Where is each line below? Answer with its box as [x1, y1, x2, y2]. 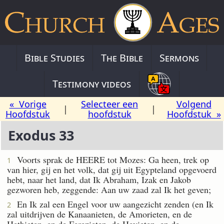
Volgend [176, 97, 211, 110]
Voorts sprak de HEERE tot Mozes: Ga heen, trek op [11, 153, 209, 165]
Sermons [159, 50, 199, 64]
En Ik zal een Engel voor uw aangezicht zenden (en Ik [11, 197, 213, 210]
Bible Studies [24, 50, 85, 64]
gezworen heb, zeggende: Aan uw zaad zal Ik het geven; [7, 183, 211, 195]
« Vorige [9, 97, 46, 110]
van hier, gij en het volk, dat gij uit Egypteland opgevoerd [7, 163, 216, 175]
